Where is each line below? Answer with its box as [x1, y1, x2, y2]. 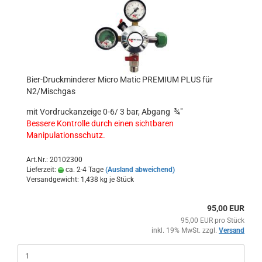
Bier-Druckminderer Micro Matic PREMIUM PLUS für [26, 75, 213, 84]
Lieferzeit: [26, 166, 58, 174]
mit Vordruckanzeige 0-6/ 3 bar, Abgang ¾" [26, 107, 182, 116]
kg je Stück [98, 175, 134, 184]
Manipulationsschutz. [26, 130, 105, 140]
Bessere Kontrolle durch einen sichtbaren [26, 119, 174, 128]
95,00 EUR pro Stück [181, 216, 244, 225]
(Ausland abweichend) [105, 166, 175, 174]
